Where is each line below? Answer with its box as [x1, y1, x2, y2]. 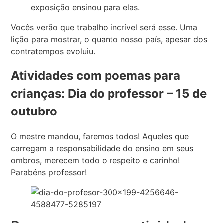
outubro [11, 104, 58, 119]
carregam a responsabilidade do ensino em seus [11, 143, 194, 154]
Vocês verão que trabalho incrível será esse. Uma [11, 22, 198, 32]
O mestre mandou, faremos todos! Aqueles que [11, 131, 189, 142]
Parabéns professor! [11, 167, 87, 178]
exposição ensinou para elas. [31, 2, 140, 12]
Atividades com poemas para [11, 68, 181, 83]
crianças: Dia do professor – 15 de [11, 86, 207, 101]
